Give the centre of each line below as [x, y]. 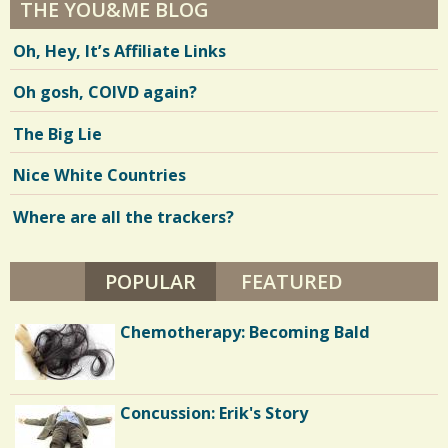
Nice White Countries [99, 175]
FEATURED [291, 282]
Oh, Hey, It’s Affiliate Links [119, 50]
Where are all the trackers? [123, 216]
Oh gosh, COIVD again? [105, 92]
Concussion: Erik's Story [214, 412]
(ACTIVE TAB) [258, 282]
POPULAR [151, 282]
